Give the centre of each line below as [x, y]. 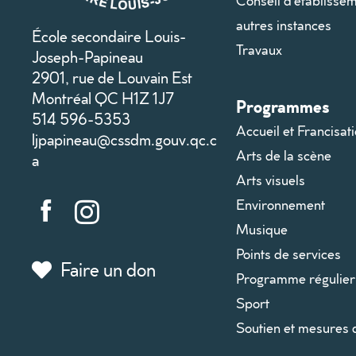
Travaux [259, 49]
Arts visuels [270, 180]
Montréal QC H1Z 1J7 [103, 98]
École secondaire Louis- [109, 36]
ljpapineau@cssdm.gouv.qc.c [124, 139]
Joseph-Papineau [87, 57]
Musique [261, 229]
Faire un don [108, 269]
